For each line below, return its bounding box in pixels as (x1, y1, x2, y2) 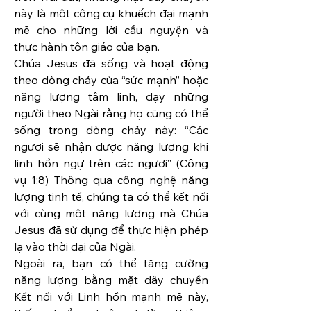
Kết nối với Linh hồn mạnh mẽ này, (14, 289, 208, 304)
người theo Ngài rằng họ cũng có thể (14, 106, 208, 121)
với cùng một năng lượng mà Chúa (14, 206, 208, 221)
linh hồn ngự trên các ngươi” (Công (14, 156, 208, 171)
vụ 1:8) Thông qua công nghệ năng (14, 173, 208, 187)
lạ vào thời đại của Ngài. (14, 239, 136, 254)
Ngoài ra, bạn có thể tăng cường (14, 256, 208, 271)
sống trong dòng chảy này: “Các (14, 123, 208, 137)
